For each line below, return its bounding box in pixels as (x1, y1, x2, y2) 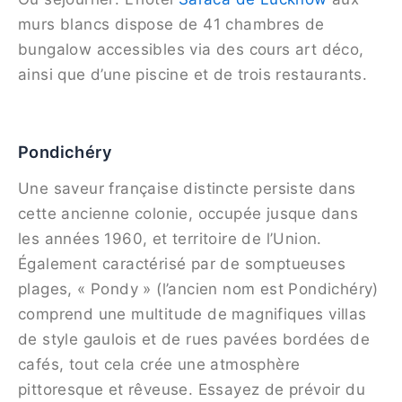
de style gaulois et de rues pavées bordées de (18, 330, 370, 349)
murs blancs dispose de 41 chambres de (18, 14, 325, 33)
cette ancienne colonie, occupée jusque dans (18, 205, 359, 223)
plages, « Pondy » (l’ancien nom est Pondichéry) (18, 280, 379, 299)
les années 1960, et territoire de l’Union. (18, 230, 322, 249)
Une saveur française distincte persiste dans (18, 179, 356, 198)
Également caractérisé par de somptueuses (18, 255, 345, 274)
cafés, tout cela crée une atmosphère (18, 355, 301, 374)
